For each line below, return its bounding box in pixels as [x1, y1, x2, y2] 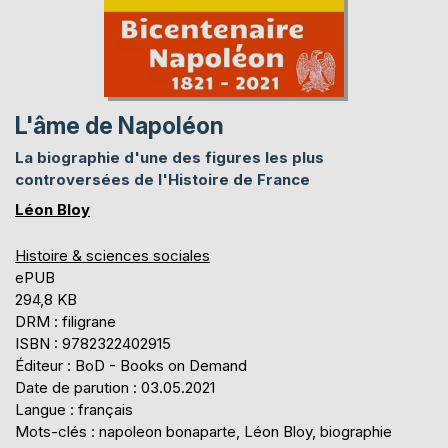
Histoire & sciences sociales [15, 245, 210, 265]
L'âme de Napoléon [15, 111, 224, 140]
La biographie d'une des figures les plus [15, 147, 324, 167]
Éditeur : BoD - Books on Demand [15, 355, 247, 375]
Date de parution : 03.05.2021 [15, 377, 215, 397]
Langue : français [15, 399, 133, 419]
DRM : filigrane [15, 311, 116, 331]
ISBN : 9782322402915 [15, 333, 171, 353]
